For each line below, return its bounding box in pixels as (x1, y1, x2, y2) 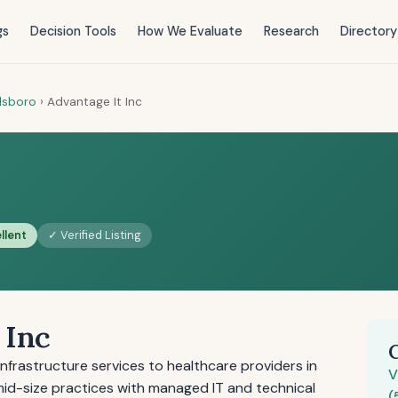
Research (263, 23, 319, 39)
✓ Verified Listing (48, 227, 141, 243)
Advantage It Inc (47, 94, 142, 109)
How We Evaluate (137, 23, 243, 39)
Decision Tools (29, 23, 116, 39)
